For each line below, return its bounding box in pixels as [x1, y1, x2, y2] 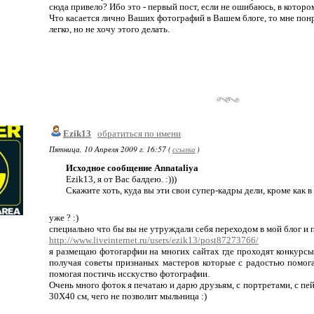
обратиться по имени [97, 128, 181, 139]
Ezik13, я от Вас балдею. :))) [66, 174, 177, 184]
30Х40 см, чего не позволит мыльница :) [49, 291, 207, 301]
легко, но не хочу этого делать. [49, 24, 170, 34]
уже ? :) [49, 212, 78, 223]
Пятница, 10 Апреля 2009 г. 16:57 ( [49, 144, 171, 154]
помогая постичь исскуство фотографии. [49, 268, 210, 279]
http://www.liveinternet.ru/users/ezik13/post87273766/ [49, 235, 259, 245]
